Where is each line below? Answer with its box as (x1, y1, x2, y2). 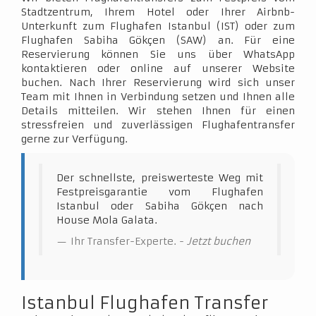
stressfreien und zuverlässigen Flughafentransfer (21, 119, 295, 131)
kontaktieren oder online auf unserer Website (21, 62, 295, 75)
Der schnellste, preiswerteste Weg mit (56, 171, 263, 184)
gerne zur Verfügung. (21, 133, 128, 145)
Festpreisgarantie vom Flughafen (56, 186, 263, 198)
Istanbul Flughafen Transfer (21, 293, 268, 314)
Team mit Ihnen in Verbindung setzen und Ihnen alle (21, 90, 295, 103)
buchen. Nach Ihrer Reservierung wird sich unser (21, 76, 295, 89)
